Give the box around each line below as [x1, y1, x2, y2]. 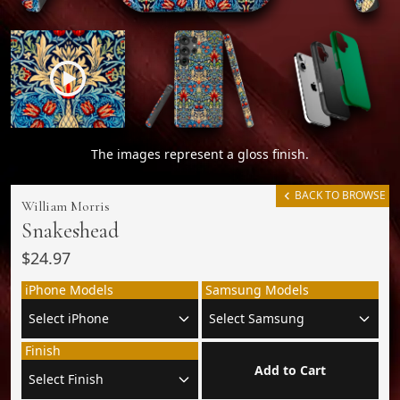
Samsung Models [204, 280, 309, 298]
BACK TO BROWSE [295, 187, 386, 203]
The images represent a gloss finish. [91, 145, 309, 162]
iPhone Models [25, 280, 113, 298]
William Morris [21, 196, 110, 215]
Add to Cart [254, 361, 326, 379]
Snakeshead [21, 217, 119, 244]
